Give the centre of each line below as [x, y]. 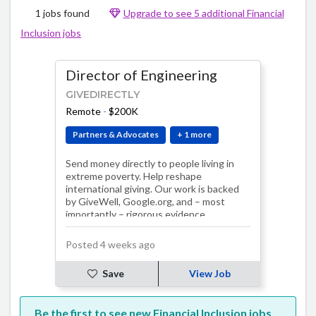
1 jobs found [62, 13]
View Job [210, 274]
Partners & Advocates [115, 135]
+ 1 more [195, 135]
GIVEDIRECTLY [103, 94]
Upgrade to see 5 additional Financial [203, 13]
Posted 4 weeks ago [110, 245]
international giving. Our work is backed [152, 189]
